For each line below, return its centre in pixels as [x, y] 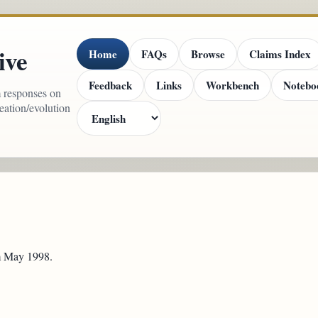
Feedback [111, 85]
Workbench [233, 85]
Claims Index [280, 54]
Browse [208, 54]
